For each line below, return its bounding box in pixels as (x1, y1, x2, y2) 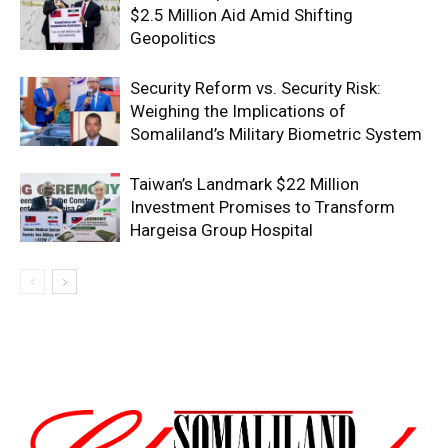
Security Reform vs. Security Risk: (130, 77, 381, 98)
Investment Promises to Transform (130, 196, 395, 217)
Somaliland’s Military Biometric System (130, 123, 422, 144)
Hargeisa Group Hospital (130, 219, 313, 240)
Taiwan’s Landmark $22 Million (130, 173, 359, 194)
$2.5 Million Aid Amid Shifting (130, 4, 353, 25)
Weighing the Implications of (130, 100, 346, 121)
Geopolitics (130, 27, 216, 48)
